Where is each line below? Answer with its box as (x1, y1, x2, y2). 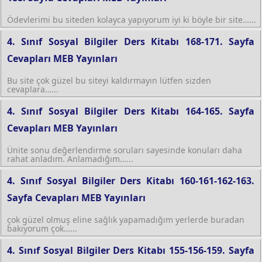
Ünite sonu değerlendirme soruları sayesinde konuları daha (7, 144, 242, 156)
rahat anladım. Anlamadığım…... (7, 153, 133, 164)
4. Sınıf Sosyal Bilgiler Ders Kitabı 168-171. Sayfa (7, 35, 254, 48)
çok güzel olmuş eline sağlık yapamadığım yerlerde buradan (7, 213, 244, 225)
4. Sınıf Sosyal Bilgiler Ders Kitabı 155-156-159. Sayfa (7, 243, 254, 257)
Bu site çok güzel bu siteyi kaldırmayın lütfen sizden (7, 74, 211, 86)
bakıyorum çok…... (7, 222, 77, 234)
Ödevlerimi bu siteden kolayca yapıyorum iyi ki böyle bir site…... (7, 13, 256, 25)
